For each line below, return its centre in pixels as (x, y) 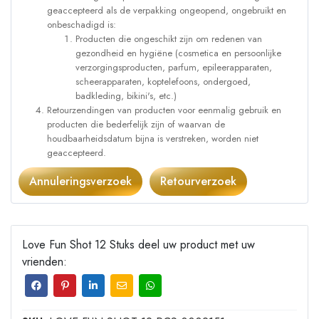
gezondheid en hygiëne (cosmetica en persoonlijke (178, 53)
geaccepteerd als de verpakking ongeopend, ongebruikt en (167, 11)
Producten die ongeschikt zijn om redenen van (169, 39)
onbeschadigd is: (82, 25)
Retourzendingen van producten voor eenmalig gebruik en (164, 110)
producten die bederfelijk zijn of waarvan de (136, 125)
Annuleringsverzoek (80, 182)
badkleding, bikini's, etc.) (126, 96)
